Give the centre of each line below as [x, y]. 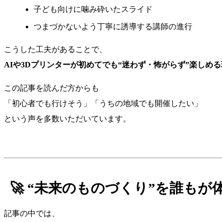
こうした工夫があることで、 [55, 49]
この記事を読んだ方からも [52, 88]
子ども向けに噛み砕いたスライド [93, 9]
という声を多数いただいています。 [67, 118]
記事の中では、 [32, 213]
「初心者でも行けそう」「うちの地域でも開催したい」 [103, 103]
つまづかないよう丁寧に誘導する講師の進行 [113, 26]
